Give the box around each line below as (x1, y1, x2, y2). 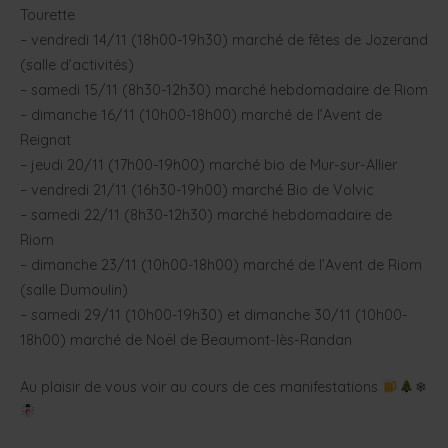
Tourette (20, 6, 75, 25)
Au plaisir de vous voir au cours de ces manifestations (20, 378, 382, 397)
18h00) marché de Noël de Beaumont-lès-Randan (20, 331, 352, 350)
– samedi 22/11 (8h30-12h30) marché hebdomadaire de (20, 206, 392, 225)
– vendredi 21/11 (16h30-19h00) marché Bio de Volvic (20, 181, 374, 200)
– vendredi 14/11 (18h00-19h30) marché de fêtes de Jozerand (20, 31, 428, 50)
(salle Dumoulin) (20, 281, 128, 300)
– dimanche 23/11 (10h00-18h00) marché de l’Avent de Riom (20, 256, 422, 275)
